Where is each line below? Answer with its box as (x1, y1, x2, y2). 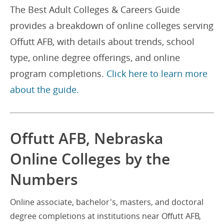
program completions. (10, 67, 106, 79)
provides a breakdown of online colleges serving (10, 19, 213, 31)
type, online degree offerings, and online (10, 51, 180, 63)
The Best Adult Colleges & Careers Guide (10, 3, 180, 15)
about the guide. (10, 83, 79, 95)
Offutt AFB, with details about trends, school (10, 35, 194, 47)
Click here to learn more (106, 67, 207, 79)
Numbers (10, 169, 78, 189)
